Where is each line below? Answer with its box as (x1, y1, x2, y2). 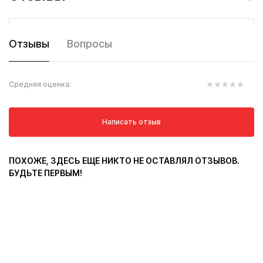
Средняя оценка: (9, 80, 71, 89)
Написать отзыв (102, 117, 161, 126)
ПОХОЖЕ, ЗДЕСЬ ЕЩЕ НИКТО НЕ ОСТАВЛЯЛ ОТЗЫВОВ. (9, 156, 240, 166)
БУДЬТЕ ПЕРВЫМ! (9, 168, 82, 178)
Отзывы (9, 38, 49, 50)
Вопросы (67, 38, 112, 50)
